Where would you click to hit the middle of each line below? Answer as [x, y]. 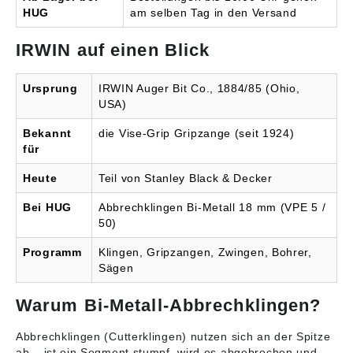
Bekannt [47, 133]
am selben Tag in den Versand [214, 13]
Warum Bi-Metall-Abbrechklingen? [169, 305]
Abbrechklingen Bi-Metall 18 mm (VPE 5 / [212, 207]
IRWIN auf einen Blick [113, 50]
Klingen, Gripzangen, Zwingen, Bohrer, [205, 252]
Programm [52, 252]
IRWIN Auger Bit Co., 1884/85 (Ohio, [199, 88]
